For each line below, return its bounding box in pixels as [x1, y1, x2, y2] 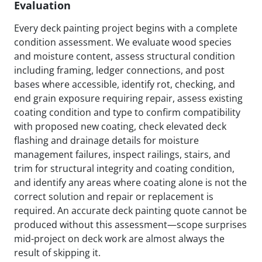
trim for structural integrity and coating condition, [14, 162, 235, 175]
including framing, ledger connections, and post [14, 64, 225, 77]
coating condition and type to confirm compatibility [14, 106, 240, 119]
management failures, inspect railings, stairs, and [14, 148, 230, 161]
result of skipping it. [14, 246, 101, 260]
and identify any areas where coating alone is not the [14, 176, 247, 189]
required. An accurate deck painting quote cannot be [14, 204, 247, 218]
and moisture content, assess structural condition [14, 50, 235, 63]
